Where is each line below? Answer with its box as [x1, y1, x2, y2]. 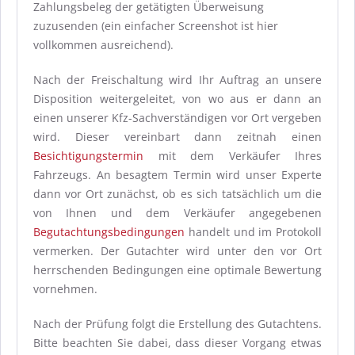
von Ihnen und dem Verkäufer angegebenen [33, 205, 322, 220]
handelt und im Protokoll [185, 224, 322, 239]
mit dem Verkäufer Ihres [143, 148, 322, 163]
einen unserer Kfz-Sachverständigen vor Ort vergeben [33, 110, 322, 125]
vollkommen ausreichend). [33, 37, 174, 52]
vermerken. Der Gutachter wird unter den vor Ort [33, 243, 322, 258]
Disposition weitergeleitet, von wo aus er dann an [33, 91, 322, 106]
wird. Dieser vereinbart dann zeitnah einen [33, 129, 322, 144]
